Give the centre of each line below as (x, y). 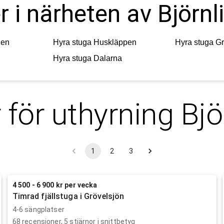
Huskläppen (115, 42)
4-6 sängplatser (38, 209)
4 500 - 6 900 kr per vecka (55, 185)
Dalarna (107, 58)
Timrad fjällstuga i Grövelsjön (68, 196)
